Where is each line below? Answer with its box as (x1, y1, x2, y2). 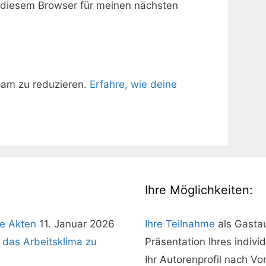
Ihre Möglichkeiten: (145, 183, 253, 198)
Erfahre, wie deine (90, 78, 177, 90)
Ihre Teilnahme (145, 218, 215, 230)
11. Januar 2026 (39, 218, 115, 230)
